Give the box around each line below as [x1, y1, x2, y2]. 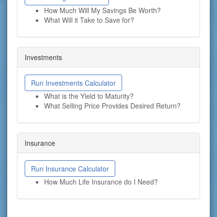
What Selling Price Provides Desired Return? [44, 101, 181, 110]
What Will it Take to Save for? [44, 15, 134, 25]
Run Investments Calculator [31, 78, 116, 88]
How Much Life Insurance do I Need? [44, 177, 158, 186]
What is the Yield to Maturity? [44, 91, 134, 101]
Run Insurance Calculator [31, 164, 109, 173]
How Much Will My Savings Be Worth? [44, 5, 161, 15]
